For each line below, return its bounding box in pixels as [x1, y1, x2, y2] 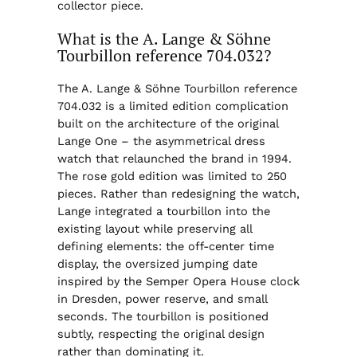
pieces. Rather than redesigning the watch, [57, 186, 300, 201]
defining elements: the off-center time [57, 238, 274, 253]
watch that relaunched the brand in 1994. [57, 151, 292, 166]
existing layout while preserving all [57, 221, 252, 236]
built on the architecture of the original [57, 116, 278, 131]
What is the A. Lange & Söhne [57, 28, 271, 50]
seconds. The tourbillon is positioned [57, 308, 269, 324]
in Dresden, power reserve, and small [57, 291, 267, 306]
